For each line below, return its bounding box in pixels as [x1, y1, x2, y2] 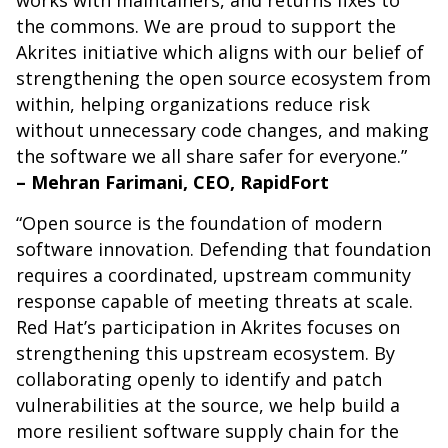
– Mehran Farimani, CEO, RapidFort [16, 170, 329, 195]
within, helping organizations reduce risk [16, 92, 370, 117]
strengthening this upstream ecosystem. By [16, 341, 395, 366]
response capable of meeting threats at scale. [16, 289, 413, 314]
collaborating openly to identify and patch [16, 367, 382, 392]
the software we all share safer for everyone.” [16, 144, 407, 169]
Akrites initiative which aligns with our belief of [16, 40, 424, 65]
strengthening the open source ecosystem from [16, 66, 431, 91]
